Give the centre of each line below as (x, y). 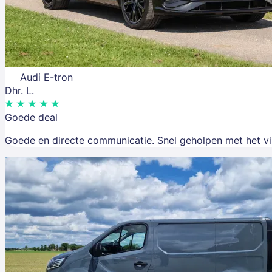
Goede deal (31, 117)
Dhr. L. (19, 91)
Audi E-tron (46, 77)
